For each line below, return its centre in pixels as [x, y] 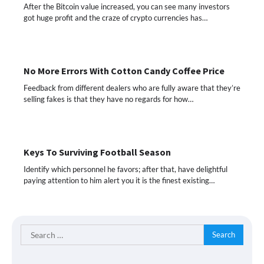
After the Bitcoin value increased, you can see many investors [127, 6]
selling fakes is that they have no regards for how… [108, 99]
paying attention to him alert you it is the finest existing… [119, 180]
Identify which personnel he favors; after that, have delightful [126, 169]
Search [34, 230]
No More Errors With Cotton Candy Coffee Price [124, 70]
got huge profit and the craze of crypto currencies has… [115, 17]
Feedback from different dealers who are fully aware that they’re [132, 88]
